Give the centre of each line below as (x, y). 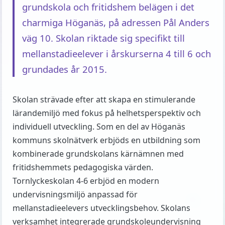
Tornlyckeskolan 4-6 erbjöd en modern (86, 181)
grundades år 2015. (65, 69)
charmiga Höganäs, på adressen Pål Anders (116, 22)
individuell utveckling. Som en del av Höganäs (99, 127)
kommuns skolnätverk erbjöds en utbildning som (106, 140)
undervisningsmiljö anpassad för (75, 194)
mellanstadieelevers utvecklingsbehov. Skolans (101, 208)
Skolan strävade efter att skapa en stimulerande (104, 99)
